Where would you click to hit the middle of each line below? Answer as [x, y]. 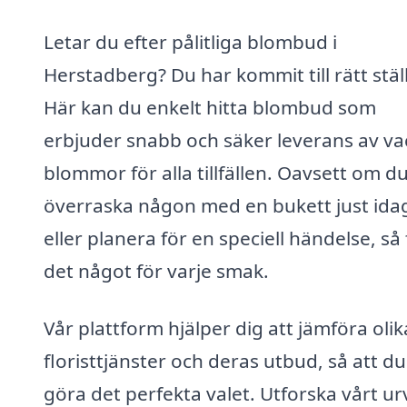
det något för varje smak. [156, 270]
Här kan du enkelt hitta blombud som [210, 107]
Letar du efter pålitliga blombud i [190, 41]
